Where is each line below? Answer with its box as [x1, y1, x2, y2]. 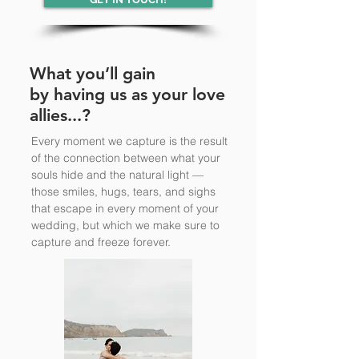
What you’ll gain [30, 63, 155, 83]
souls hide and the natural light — [31, 167, 204, 182]
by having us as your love [30, 84, 225, 104]
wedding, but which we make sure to [31, 218, 220, 232]
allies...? [30, 105, 91, 125]
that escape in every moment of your [31, 201, 219, 216]
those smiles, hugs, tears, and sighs [31, 184, 216, 199]
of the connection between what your [31, 151, 220, 165]
